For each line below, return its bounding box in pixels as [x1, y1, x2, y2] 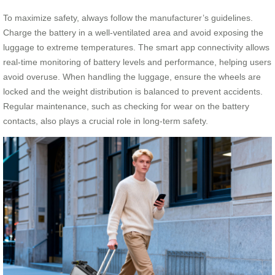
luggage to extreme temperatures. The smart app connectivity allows [3, 42, 269, 52]
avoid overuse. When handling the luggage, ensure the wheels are [3, 71, 261, 82]
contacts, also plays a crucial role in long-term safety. [3, 115, 208, 126]
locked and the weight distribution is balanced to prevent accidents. [3, 86, 263, 96]
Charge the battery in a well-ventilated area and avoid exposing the [3, 27, 263, 37]
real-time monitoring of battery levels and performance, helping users [3, 56, 271, 67]
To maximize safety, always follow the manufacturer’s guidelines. [3, 12, 253, 23]
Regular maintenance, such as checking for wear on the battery [3, 101, 249, 111]
